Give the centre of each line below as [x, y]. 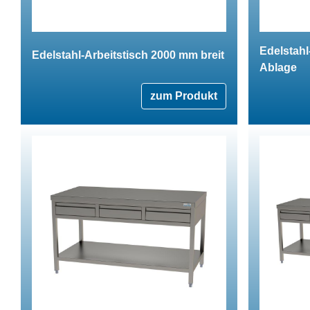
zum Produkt [184, 95]
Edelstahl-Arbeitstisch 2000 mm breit [128, 55]
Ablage [278, 67]
